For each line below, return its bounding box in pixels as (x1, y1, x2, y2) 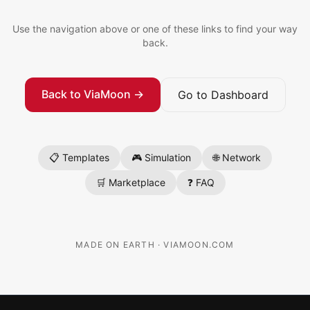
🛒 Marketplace (95, 176, 165, 188)
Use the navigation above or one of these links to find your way (12, 23, 298, 35)
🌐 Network (213, 152, 261, 163)
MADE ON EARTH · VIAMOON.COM (75, 239, 235, 250)
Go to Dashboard (177, 88, 268, 102)
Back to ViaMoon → (41, 87, 144, 101)
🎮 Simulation (131, 152, 191, 163)
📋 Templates (49, 152, 109, 163)
